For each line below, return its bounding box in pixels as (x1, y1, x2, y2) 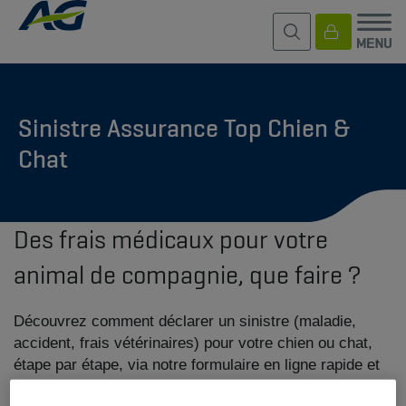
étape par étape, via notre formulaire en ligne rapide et (14, 356, 380, 373)
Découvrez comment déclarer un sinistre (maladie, (14, 313, 356, 330)
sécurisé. (14, 378, 76, 395)
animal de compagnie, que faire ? (14, 258, 361, 291)
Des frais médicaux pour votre (14, 223, 328, 256)
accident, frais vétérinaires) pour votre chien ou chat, (14, 334, 372, 352)
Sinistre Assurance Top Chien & (18, 111, 350, 144)
